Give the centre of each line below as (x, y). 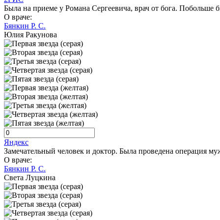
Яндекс (16, 142)
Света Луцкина (30, 178)
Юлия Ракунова (30, 35)
